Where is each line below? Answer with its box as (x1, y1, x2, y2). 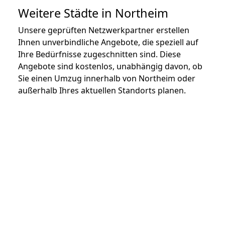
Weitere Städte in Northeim (18, 5, 168, 21)
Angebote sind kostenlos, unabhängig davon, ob (18, 60, 202, 72)
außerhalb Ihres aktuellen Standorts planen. (18, 84, 186, 96)
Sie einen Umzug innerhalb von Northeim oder (18, 72, 195, 84)
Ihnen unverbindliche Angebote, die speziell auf (18, 36, 198, 48)
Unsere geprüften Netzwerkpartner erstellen (18, 24, 189, 36)
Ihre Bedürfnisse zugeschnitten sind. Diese (18, 48, 181, 60)
